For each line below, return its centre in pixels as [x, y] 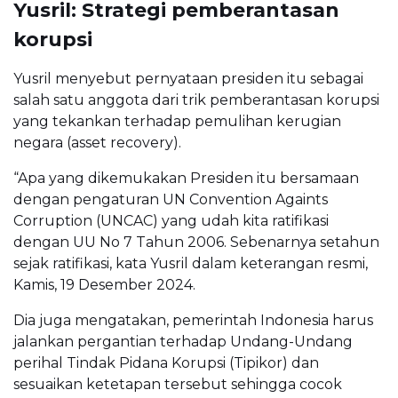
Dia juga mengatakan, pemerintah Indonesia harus [193, 320]
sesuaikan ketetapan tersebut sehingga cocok [178, 384]
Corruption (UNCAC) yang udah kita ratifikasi [171, 220]
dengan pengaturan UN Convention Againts [171, 199]
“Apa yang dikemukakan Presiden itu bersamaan [186, 178]
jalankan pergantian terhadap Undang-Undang [183, 341]
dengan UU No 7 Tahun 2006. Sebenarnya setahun [196, 242]
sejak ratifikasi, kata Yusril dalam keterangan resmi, [191, 263]
